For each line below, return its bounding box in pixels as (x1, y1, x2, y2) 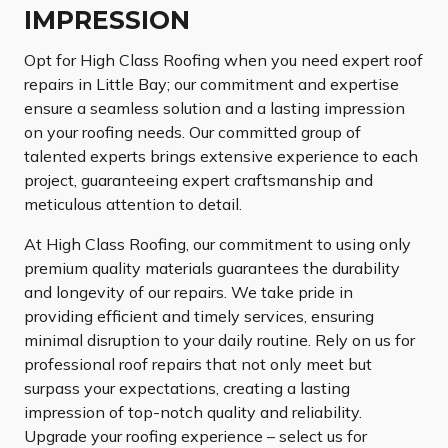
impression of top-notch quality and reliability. (24, 402, 362, 423)
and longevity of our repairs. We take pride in (24, 282, 353, 303)
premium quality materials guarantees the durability (24, 258, 400, 279)
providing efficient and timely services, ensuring (24, 306, 374, 327)
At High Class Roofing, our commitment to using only (24, 234, 411, 255)
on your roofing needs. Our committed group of (24, 122, 361, 143)
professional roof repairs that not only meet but (24, 354, 372, 375)
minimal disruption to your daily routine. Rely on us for (24, 330, 415, 351)
